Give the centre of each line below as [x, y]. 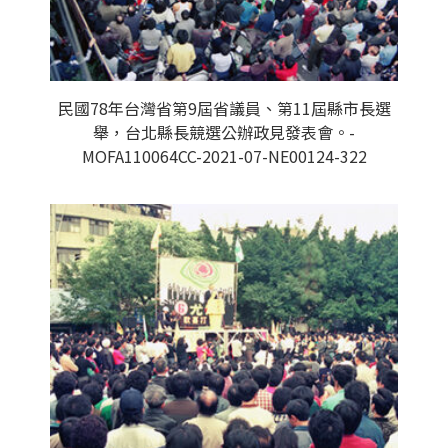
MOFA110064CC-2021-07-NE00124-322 [224, 156]
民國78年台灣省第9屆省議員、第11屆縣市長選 [224, 108]
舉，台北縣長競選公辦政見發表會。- [224, 132]
